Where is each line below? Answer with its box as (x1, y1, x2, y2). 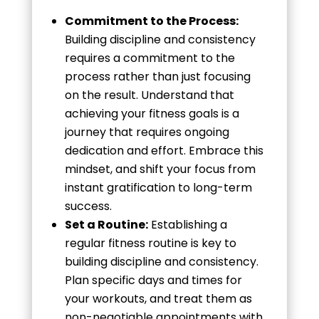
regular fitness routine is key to (64, 234, 236, 251)
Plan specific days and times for (64, 271, 242, 288)
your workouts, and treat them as (64, 290, 252, 307)
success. (64, 197, 112, 214)
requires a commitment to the (64, 49, 235, 66)
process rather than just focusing (64, 68, 251, 85)
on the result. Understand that (64, 86, 234, 103)
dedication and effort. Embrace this (64, 142, 263, 159)
